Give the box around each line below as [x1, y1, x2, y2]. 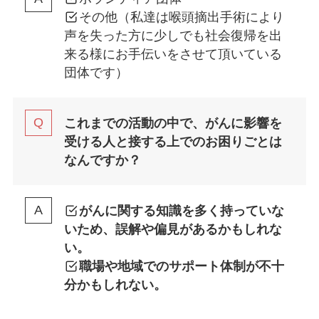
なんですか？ [63, 152, 141, 167]
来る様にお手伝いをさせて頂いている [63, 47, 282, 62]
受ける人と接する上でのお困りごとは [63, 134, 282, 149]
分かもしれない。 [63, 277, 167, 292]
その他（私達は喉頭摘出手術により [79, 10, 285, 25]
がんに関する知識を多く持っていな [79, 203, 285, 218]
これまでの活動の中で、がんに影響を [63, 115, 282, 130]
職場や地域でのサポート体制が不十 [79, 258, 285, 273]
